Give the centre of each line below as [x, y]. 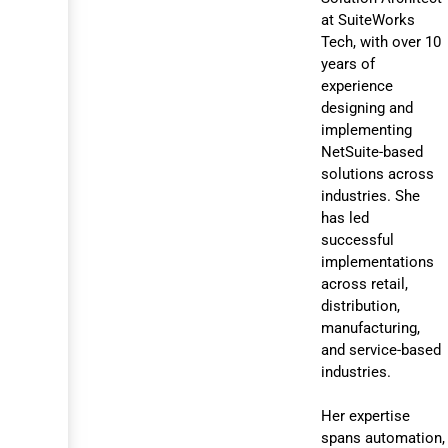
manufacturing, [371, 327]
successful [358, 239]
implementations [378, 261]
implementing [367, 129]
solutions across [378, 173]
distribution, [361, 305]
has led [345, 217]
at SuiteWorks [368, 19]
